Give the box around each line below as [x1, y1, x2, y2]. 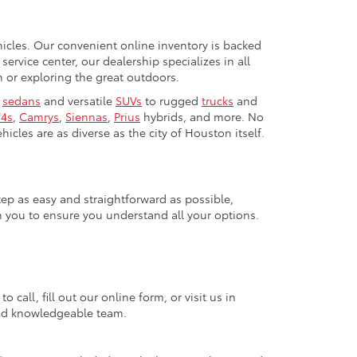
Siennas [65, 108, 108, 125]
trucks [202, 92, 233, 109]
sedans [2, 92, 41, 109]
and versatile [41, 92, 116, 109]
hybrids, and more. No [140, 108, 264, 125]
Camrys [19, 108, 59, 125]
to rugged [142, 92, 202, 109]
